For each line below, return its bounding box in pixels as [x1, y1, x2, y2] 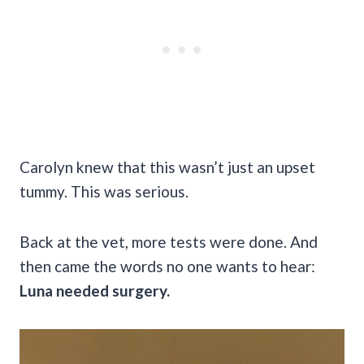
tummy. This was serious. [19, 181, 188, 201]
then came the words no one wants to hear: [19, 256, 315, 275]
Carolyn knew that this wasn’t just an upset [19, 157, 315, 176]
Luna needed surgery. [19, 280, 170, 300]
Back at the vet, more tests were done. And [19, 232, 318, 251]
